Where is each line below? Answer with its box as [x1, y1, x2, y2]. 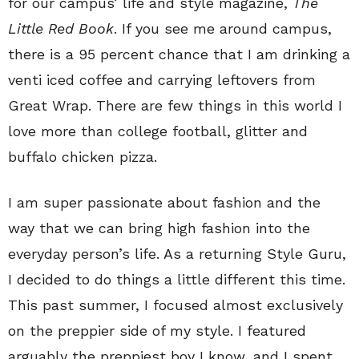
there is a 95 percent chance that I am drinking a [8, 45, 350, 63]
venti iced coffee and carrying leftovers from [8, 71, 316, 88]
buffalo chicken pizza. [8, 147, 157, 165]
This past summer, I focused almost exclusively [8, 296, 343, 313]
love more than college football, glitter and [8, 122, 308, 139]
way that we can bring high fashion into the [8, 219, 310, 236]
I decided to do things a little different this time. [8, 270, 345, 288]
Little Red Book [8, 19, 114, 37]
